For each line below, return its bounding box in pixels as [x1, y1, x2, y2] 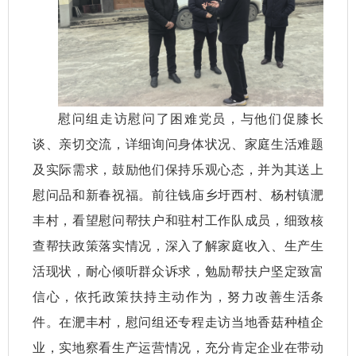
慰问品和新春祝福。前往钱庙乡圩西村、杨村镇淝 [33, 188, 323, 202]
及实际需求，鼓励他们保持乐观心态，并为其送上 [33, 162, 323, 176]
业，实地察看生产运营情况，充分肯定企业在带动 [33, 340, 323, 354]
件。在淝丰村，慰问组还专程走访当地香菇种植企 [33, 315, 323, 329]
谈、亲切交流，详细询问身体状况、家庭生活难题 [33, 137, 323, 151]
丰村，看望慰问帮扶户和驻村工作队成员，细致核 [33, 213, 323, 227]
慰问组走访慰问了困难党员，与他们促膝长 [58, 111, 323, 126]
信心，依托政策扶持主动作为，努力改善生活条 [33, 289, 323, 304]
